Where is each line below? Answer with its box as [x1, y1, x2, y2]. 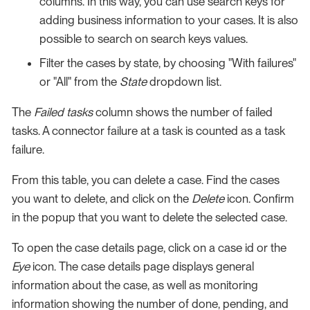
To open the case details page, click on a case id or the [12, 241, 286, 255]
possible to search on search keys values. [39, 31, 248, 46]
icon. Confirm [224, 192, 294, 206]
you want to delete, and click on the [12, 192, 192, 206]
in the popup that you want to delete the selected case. [12, 210, 287, 225]
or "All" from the [39, 75, 120, 89]
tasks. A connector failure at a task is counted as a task [12, 124, 285, 138]
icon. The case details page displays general [30, 259, 254, 274]
